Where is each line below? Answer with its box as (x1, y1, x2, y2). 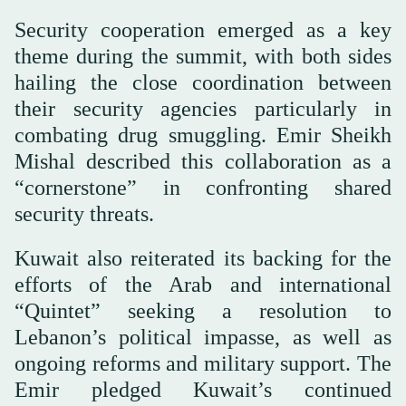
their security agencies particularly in (14, 96, 391, 121)
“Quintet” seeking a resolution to (14, 298, 391, 323)
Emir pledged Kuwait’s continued (14, 377, 391, 401)
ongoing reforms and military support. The (14, 351, 391, 375)
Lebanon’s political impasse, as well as (14, 324, 391, 349)
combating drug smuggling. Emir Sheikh (14, 122, 391, 147)
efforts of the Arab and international (14, 272, 391, 296)
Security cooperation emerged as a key (14, 17, 391, 42)
